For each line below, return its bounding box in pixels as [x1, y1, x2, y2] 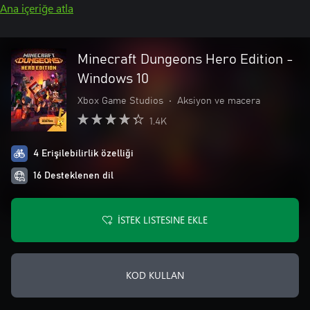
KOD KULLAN [126, 268, 184, 282]
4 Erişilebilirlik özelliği [33, 149, 134, 158]
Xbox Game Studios [77, 96, 163, 106]
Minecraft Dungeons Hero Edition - [77, 53, 293, 66]
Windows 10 [77, 72, 149, 86]
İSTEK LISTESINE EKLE [118, 213, 208, 226]
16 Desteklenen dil [33, 171, 113, 181]
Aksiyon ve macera [177, 96, 260, 106]
